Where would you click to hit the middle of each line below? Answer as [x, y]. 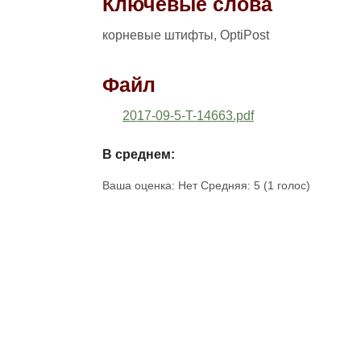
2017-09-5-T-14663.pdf [188, 116]
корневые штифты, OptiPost [186, 35]
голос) [292, 186]
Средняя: [227, 186]
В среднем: [139, 155]
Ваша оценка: [140, 186]
